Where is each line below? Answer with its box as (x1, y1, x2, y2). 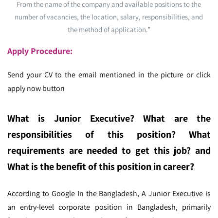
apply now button (7, 83, 65, 93)
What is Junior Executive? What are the (7, 111, 211, 125)
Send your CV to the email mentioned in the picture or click (7, 69, 211, 80)
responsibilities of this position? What (7, 127, 211, 141)
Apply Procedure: (7, 45, 73, 56)
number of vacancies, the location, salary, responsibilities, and (15, 12, 203, 21)
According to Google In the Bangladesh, (7, 188, 142, 199)
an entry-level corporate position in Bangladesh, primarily (7, 201, 211, 212)
